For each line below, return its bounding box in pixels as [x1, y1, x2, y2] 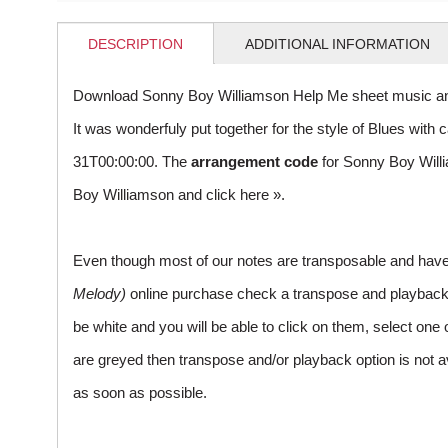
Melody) [73, 285, 126, 303]
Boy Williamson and [73, 186, 206, 204]
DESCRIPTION [88, 36, 183, 53]
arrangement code [191, 153, 318, 171]
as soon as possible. [73, 384, 207, 402]
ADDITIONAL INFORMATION [245, 36, 430, 53]
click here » [206, 186, 281, 204]
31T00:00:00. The [73, 153, 191, 171]
